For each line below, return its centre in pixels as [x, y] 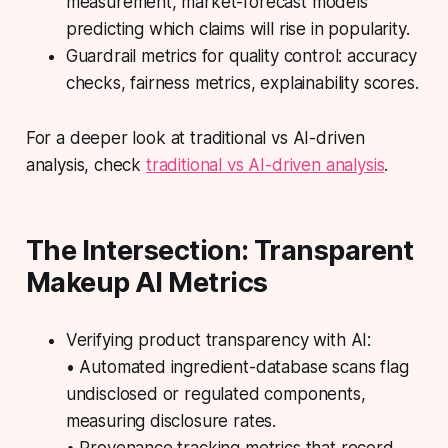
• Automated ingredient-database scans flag [237, 367]
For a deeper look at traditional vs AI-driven [195, 138]
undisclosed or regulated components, [215, 394]
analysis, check [85, 165]
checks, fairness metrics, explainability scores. [242, 83]
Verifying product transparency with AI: [218, 340]
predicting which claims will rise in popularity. [237, 29]
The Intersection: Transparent [219, 251]
